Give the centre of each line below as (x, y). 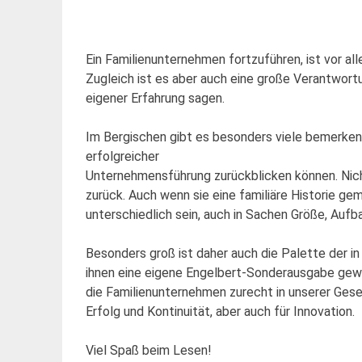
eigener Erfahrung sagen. (155, 98)
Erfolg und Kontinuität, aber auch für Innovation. (220, 311)
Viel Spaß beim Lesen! (148, 350)
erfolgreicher (122, 156)
